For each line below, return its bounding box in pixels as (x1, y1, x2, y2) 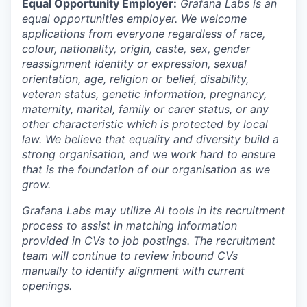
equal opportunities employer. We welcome (22, 12, 247, 25)
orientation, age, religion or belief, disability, (22, 72, 249, 86)
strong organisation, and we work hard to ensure (22, 147, 275, 161)
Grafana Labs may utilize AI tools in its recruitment (22, 204, 285, 217)
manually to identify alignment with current (22, 264, 245, 278)
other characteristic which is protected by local (22, 117, 268, 131)
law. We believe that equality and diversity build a (22, 132, 279, 146)
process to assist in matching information (22, 219, 237, 232)
